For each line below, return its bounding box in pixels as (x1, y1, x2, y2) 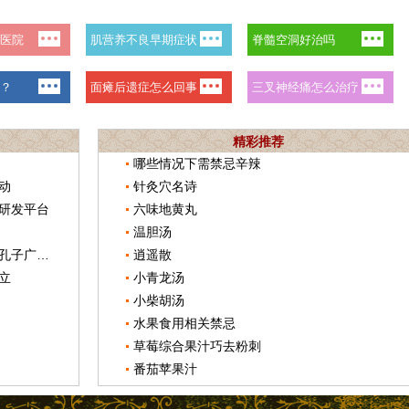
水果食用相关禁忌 (133, 316, 236, 330)
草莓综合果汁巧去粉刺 (133, 339, 261, 353)
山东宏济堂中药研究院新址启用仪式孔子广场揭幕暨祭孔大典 (37, 247, 49, 262)
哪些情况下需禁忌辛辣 (133, 156, 261, 171)
